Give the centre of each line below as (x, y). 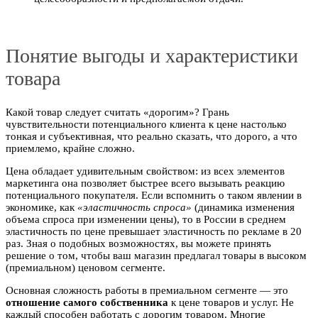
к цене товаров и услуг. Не (231, 302)
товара (33, 78)
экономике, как (42, 207)
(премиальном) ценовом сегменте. (86, 267)
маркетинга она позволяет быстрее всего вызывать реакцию (145, 183)
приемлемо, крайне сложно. (70, 148)
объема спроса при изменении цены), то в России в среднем (146, 219)
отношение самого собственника (87, 302)
